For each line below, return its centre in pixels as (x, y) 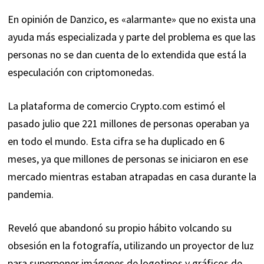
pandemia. (30, 194)
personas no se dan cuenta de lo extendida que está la (127, 55)
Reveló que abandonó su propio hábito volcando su (119, 228)
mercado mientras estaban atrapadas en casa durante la (132, 177)
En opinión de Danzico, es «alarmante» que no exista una (131, 19)
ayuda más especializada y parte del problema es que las (131, 37)
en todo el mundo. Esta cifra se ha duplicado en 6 (116, 141)
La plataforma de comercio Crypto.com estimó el (116, 106)
